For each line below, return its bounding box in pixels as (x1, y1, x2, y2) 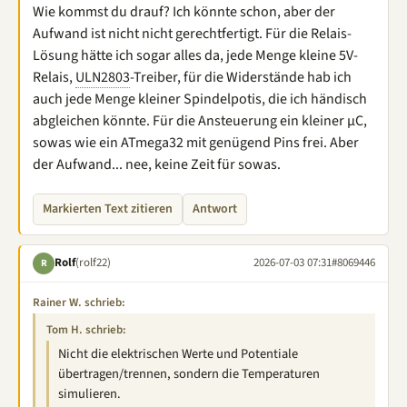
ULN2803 (75, 66, 130, 87)
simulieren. (58, 383, 121, 403)
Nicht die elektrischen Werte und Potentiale (58, 343, 298, 363)
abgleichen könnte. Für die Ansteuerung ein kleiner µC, (33, 110, 367, 131)
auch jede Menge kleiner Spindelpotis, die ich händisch (33, 88, 367, 109)
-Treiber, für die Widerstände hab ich (130, 66, 352, 87)
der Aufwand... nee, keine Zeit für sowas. (33, 154, 281, 174)
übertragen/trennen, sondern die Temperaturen (58, 363, 320, 383)
